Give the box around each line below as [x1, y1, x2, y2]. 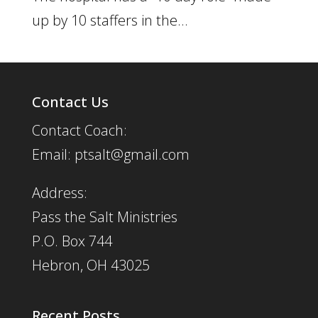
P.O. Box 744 [31, 231, 112, 251]
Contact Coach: [31, 120, 127, 140]
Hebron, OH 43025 [31, 255, 150, 275]
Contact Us [31, 92, 109, 111]
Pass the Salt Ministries [31, 207, 177, 226]
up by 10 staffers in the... [31, 10, 188, 30]
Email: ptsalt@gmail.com [31, 144, 190, 164]
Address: [31, 182, 87, 202]
